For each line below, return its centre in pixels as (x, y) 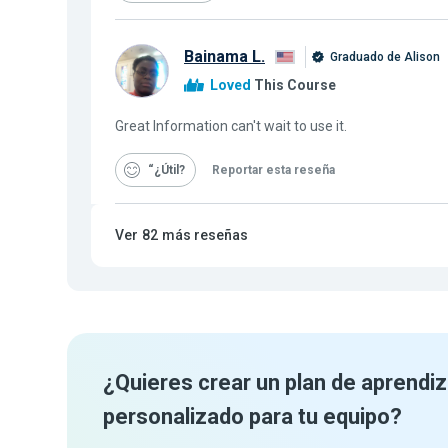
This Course (293, 85)
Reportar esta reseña (273, 170)
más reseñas (205, 235)
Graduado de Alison (383, 56)
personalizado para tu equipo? (252, 416)
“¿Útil (163, 170)
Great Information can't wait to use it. (231, 126)
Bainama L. (224, 56)
